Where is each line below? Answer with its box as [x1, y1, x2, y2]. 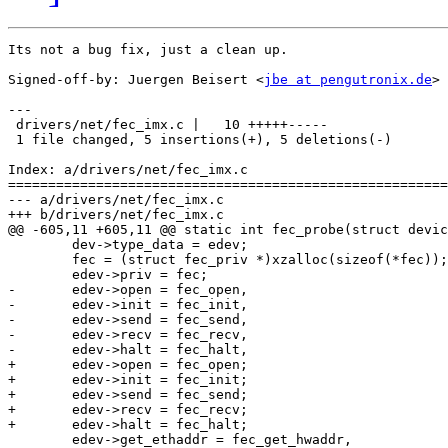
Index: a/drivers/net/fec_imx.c [8, 162, 248, 178]
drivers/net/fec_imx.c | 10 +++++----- [8, 117, 328, 133]
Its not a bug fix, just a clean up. [8, 42, 288, 58]
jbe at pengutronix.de [264, 72, 432, 88]
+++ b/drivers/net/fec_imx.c [8, 207, 224, 223]
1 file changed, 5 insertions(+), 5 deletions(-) [8, 132, 392, 148]
